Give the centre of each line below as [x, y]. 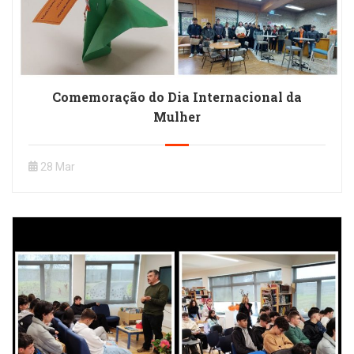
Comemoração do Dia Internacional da [177, 97]
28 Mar [58, 167]
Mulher [177, 117]
